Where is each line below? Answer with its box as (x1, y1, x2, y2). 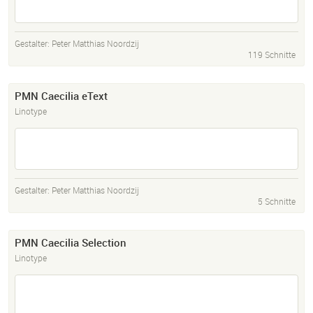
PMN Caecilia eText (15, 89, 108, 103)
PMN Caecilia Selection (15, 235, 126, 250)
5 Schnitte (258, 196, 296, 208)
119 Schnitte (248, 49, 296, 61)
